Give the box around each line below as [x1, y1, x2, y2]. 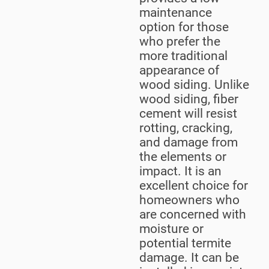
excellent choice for [139, 178, 248, 193]
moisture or [139, 221, 204, 236]
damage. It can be [139, 250, 239, 265]
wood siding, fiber [139, 91, 238, 106]
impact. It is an [139, 163, 222, 178]
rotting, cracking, [139, 120, 232, 135]
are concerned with [139, 207, 246, 222]
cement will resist [139, 106, 237, 121]
